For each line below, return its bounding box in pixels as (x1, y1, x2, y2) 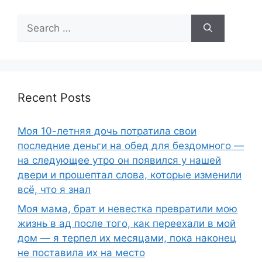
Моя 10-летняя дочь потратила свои (18, 125, 196, 137)
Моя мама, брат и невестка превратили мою (18, 203, 237, 215)
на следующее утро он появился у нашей (18, 154, 221, 166)
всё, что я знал (18, 183, 91, 195)
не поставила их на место (18, 247, 145, 259)
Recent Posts (18, 90, 91, 105)
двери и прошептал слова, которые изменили (18, 168, 242, 181)
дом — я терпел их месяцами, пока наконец (18, 232, 236, 244)
